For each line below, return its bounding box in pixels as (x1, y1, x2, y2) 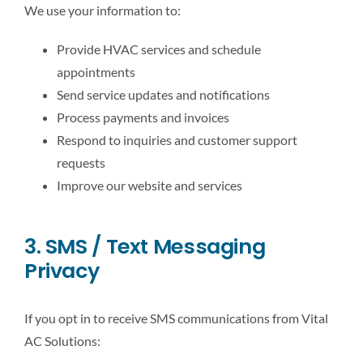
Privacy (24, 255, 100, 285)
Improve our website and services (57, 177, 242, 193)
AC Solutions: (24, 332, 100, 348)
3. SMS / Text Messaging (24, 231, 266, 261)
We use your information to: (24, 2, 181, 18)
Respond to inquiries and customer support (57, 131, 297, 147)
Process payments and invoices (57, 109, 229, 125)
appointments (57, 63, 135, 79)
